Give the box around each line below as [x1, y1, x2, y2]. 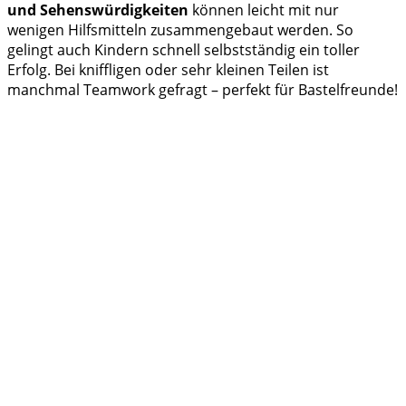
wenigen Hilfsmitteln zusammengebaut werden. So [7, 19, 353, 40]
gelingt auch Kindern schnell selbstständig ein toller [7, 39, 360, 60]
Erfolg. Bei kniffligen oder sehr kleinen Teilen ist [7, 59, 329, 80]
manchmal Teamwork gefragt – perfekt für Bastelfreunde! [7, 79, 398, 100]
